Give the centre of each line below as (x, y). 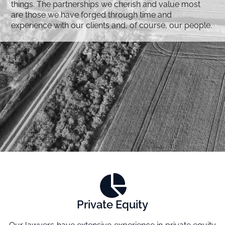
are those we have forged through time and (91, 15)
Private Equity (113, 204)
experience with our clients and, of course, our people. (111, 25)
